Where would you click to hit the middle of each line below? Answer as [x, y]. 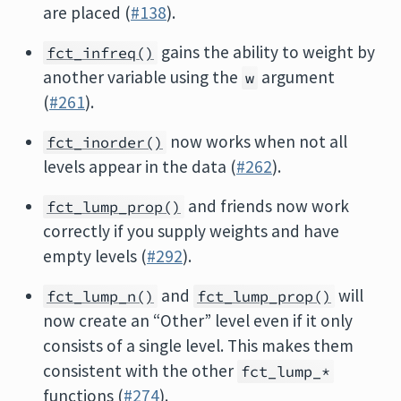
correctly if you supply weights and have [191, 231]
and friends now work [267, 206]
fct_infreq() [100, 53]
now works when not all [257, 141]
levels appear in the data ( [140, 166]
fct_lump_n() [100, 296]
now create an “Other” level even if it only [198, 320]
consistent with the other [140, 371]
